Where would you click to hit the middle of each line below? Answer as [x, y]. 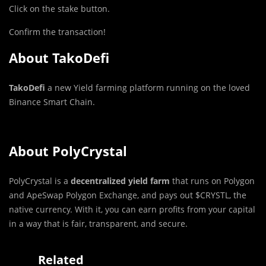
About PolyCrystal [68, 151]
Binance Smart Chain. [52, 102]
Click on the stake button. [59, 9]
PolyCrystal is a [40, 181]
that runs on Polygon [212, 181]
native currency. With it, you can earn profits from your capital [132, 210]
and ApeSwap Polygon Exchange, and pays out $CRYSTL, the [128, 195]
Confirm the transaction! [57, 32]
